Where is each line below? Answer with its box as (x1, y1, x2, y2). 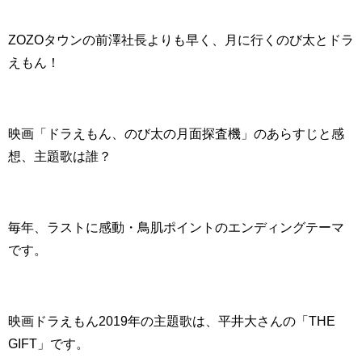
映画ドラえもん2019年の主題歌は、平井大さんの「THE (8, 314, 335, 327)
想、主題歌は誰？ (8, 149, 112, 162)
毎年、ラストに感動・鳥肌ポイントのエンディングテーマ (8, 220, 344, 234)
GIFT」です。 (8, 336, 89, 350)
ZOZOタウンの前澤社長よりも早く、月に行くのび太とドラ (8, 32, 354, 46)
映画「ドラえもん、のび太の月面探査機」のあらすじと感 (8, 126, 344, 140)
